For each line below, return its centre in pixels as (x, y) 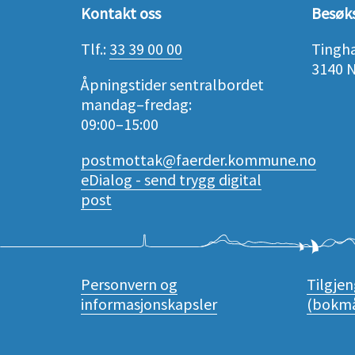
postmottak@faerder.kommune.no (198, 160)
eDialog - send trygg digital (171, 179)
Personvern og (129, 284)
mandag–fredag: (138, 104)
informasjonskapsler (149, 304)
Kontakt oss (121, 13)
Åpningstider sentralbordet (174, 84)
